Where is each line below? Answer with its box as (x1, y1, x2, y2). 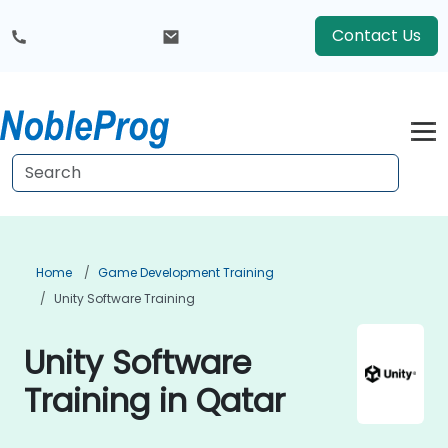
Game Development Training (98, 264, 274, 281)
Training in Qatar (24, 378, 285, 423)
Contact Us (332, 24, 421, 47)
